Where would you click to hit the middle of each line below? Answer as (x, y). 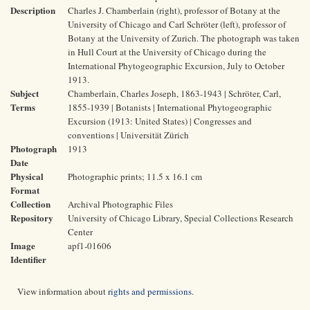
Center (80, 232)
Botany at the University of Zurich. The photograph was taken (184, 38)
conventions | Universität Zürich (128, 135)
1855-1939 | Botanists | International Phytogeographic (170, 107)
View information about (63, 291)
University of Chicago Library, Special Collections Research (181, 218)
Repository (32, 218)
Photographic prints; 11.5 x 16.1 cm (135, 176)
